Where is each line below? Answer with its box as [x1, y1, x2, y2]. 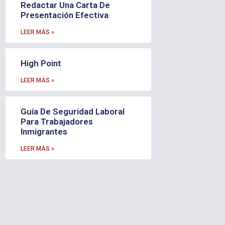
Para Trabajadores [20, 116, 93, 127]
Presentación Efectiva [20, 10, 108, 20]
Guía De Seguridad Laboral [20, 106, 125, 117]
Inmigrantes [20, 126, 67, 137]
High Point [20, 58, 61, 68]
